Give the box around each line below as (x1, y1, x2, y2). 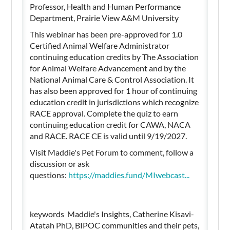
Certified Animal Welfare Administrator (30, 40, 170, 50)
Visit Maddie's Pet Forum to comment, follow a (30, 147, 194, 157)
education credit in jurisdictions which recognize (30, 97, 199, 107)
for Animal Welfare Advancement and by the (30, 63, 186, 73)
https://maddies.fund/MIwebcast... (68, 169, 190, 180)
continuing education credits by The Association (30, 51, 199, 62)
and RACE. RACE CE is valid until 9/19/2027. (30, 130, 187, 141)
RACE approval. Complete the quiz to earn (30, 108, 179, 118)
